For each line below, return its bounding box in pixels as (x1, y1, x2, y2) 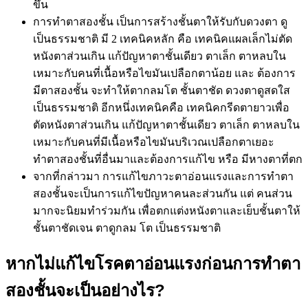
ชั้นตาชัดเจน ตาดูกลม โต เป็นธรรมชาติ (33, 222, 221, 234)
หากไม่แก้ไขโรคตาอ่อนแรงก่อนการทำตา (5, 254, 300, 274)
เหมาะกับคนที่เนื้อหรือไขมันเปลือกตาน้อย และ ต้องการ (33, 67, 296, 80)
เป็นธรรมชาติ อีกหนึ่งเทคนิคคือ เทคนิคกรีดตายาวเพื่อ (33, 102, 289, 114)
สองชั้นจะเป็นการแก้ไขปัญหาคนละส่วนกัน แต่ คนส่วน (33, 188, 292, 200)
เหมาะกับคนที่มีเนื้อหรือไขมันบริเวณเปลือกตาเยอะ (33, 136, 274, 148)
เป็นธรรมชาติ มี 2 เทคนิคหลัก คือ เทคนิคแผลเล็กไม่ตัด (33, 33, 292, 45)
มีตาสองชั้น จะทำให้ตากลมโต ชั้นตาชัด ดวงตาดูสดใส (33, 85, 290, 97)
